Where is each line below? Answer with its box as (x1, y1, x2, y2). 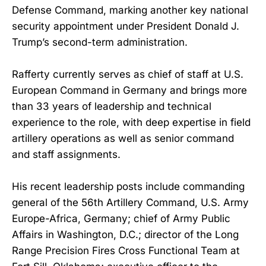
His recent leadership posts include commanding (12, 180, 245, 193)
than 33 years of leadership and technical (12, 100, 211, 113)
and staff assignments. (12, 148, 121, 161)
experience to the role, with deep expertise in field (12, 116, 251, 129)
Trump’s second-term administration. (12, 36, 188, 48)
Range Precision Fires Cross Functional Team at (12, 245, 240, 257)
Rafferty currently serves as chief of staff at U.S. (12, 68, 243, 81)
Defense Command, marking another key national (12, 4, 248, 16)
